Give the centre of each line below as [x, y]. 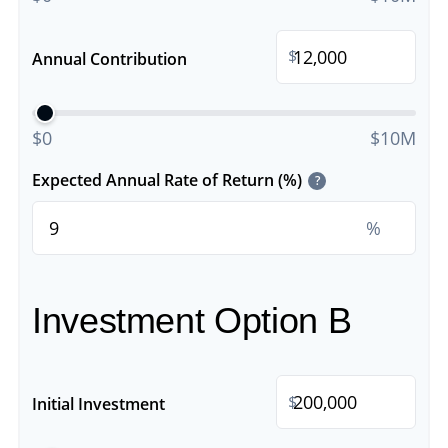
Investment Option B [192, 320]
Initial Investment [98, 404]
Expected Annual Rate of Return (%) [167, 179]
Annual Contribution [109, 58]
